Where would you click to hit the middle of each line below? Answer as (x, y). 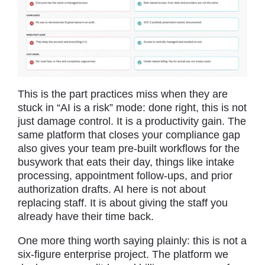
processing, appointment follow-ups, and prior (125, 175)
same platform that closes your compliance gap (129, 135)
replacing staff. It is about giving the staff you (123, 203)
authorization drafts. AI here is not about (112, 189)
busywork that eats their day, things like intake (126, 162)
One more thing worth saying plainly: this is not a (132, 240)
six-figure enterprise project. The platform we (123, 254)
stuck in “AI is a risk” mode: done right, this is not (132, 107)
